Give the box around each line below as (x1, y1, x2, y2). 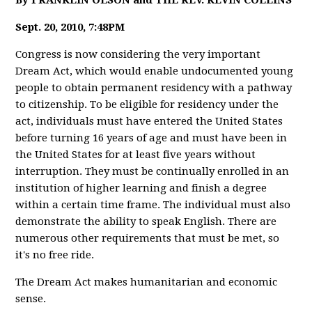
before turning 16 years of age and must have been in (15, 132, 288, 144)
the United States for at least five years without (15, 148, 256, 161)
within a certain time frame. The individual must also (15, 198, 291, 211)
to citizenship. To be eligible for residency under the (15, 98, 279, 111)
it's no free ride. (15, 249, 95, 261)
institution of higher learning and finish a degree (15, 182, 267, 194)
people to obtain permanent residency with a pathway (15, 81, 292, 94)
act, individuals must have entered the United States (15, 115, 283, 127)
